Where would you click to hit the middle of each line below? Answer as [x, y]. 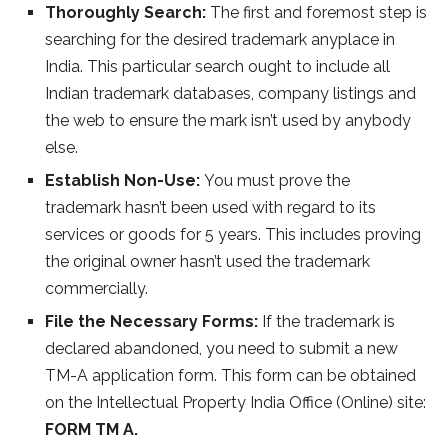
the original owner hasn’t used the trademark [207, 262]
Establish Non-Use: [124, 181]
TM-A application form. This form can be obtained [230, 376]
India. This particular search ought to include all [217, 67]
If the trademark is [328, 322]
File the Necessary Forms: [153, 322]
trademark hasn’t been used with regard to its [210, 208]
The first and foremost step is [318, 13]
